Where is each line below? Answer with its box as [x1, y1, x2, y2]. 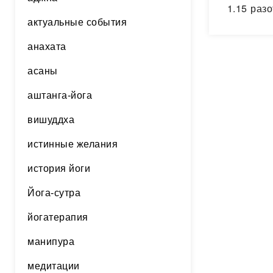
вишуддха [27, 115, 74, 125]
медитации [27, 261, 80, 271]
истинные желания [27, 139, 118, 149]
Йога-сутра [27, 188, 80, 198]
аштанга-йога [27, 90, 92, 101]
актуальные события [27, 17, 127, 27]
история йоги [27, 163, 90, 174]
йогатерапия [27, 212, 88, 222]
